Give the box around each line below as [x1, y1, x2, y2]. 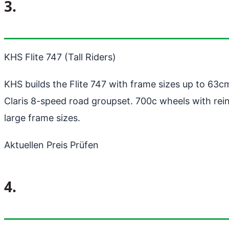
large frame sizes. [4, 112, 80, 123]
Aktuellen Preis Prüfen [4, 139, 99, 150]
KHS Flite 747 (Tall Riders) [4, 51, 116, 62]
